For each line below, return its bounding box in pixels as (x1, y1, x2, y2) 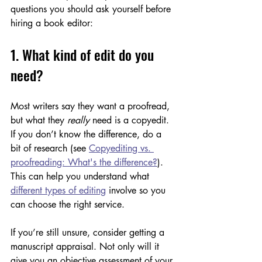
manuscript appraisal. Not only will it (11, 240, 162, 253)
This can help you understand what (11, 170, 152, 182)
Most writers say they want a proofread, (11, 99, 173, 112)
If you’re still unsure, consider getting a (11, 226, 167, 239)
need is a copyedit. (92, 113, 172, 126)
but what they (11, 113, 67, 126)
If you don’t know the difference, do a (11, 127, 164, 140)
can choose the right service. (11, 198, 127, 211)
